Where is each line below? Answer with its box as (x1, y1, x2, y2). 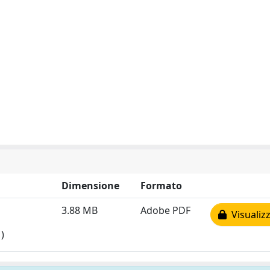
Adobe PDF (140, 204, 190, 217)
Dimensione (61, 179, 119, 192)
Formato (140, 179, 182, 192)
